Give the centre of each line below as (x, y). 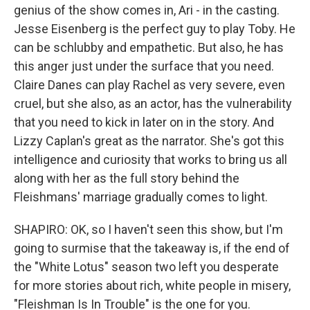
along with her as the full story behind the (127, 179)
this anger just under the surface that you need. (144, 66)
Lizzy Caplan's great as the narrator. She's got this (149, 141)
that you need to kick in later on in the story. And (144, 122)
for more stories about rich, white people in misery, (152, 286)
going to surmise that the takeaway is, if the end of (152, 248)
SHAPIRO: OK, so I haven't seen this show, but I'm (148, 230)
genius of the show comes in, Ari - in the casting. (147, 10)
